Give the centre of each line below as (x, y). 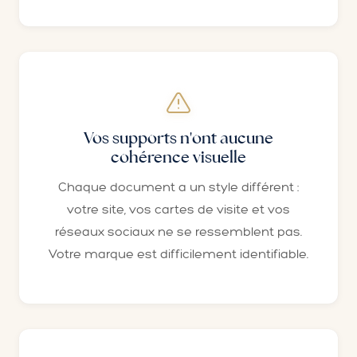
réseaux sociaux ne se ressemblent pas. (178, 231)
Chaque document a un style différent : (178, 187)
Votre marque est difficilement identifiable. (178, 254)
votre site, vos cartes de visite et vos (178, 209)
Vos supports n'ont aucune (178, 138)
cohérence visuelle (178, 157)
